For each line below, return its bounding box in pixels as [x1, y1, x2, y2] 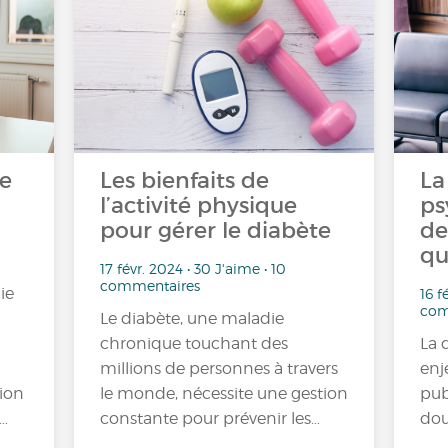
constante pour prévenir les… [100, 408, 320, 428]
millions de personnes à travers [100, 358, 338, 378]
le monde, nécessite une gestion [100, 383, 348, 403]
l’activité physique [100, 192, 297, 219]
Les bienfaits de [100, 167, 269, 194]
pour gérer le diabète [100, 217, 331, 244]
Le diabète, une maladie [100, 308, 284, 328]
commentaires [100, 276, 200, 294]
